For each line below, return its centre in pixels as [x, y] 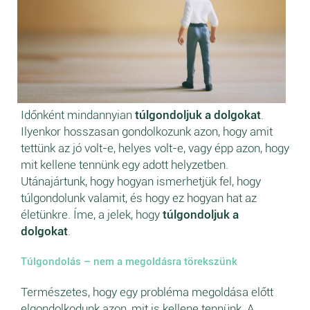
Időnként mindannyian [78, 115]
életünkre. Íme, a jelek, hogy [92, 215]
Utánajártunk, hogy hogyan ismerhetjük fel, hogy [141, 182]
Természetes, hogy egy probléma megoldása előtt [147, 292]
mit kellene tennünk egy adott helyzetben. [125, 165]
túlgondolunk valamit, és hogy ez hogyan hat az [139, 198]
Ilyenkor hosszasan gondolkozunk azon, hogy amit [147, 132]
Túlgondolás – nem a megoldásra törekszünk [129, 262]
